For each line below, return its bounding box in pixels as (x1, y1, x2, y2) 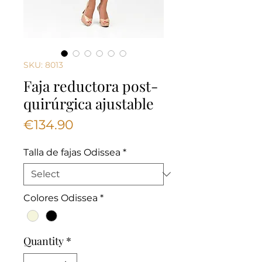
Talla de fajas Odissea (23, 147, 120, 158)
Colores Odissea (23, 192, 98, 204)
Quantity (23, 234, 64, 249)
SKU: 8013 (23, 60, 63, 70)
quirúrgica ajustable (23, 94, 154, 113)
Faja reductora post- (23, 76, 158, 95)
